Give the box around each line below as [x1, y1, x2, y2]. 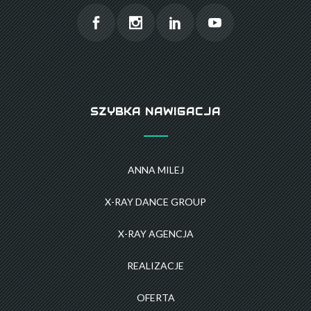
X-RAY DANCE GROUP [105, 195, 206, 208]
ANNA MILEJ [127, 163, 184, 176]
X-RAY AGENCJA [117, 227, 194, 239]
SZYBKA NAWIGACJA [90, 105, 221, 118]
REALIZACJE [127, 259, 184, 271]
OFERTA [136, 291, 175, 303]
